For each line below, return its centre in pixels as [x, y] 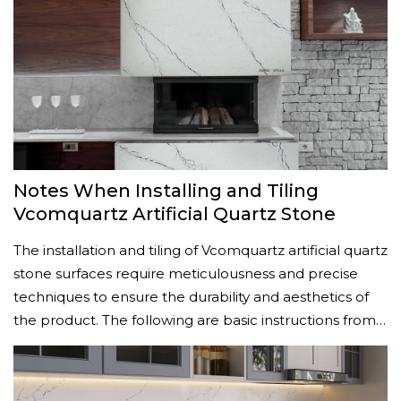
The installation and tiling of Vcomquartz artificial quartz [200, 250]
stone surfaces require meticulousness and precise [186, 273]
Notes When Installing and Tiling [166, 191]
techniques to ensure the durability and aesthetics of [191, 297]
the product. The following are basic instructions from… [200, 320]
